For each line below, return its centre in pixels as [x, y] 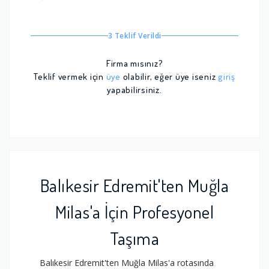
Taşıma [134, 238]
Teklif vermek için [70, 77]
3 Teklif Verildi [134, 36]
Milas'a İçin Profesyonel [134, 212]
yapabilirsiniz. [134, 90]
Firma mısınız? [134, 64]
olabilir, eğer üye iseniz [169, 77]
